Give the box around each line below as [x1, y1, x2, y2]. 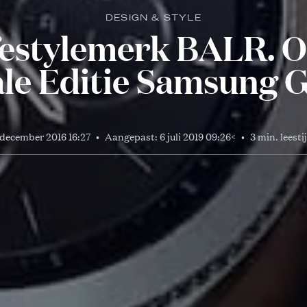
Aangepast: [105, 129, 160, 143]
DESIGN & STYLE [106, 13, 201, 22]
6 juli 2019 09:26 [160, 129, 231, 143]
